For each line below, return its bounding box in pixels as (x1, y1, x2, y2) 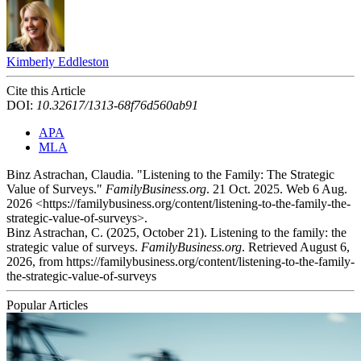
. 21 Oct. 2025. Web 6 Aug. (206, 182, 347, 197)
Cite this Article (6, 84, 85, 98)
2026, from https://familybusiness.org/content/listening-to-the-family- (6, 255, 355, 269)
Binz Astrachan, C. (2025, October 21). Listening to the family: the (6, 226, 346, 240)
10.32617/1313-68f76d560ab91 (36, 98, 198, 113)
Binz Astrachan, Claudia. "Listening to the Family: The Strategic (6, 168, 334, 182)
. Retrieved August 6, (242, 240, 350, 255)
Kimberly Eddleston (6, 55, 109, 69)
